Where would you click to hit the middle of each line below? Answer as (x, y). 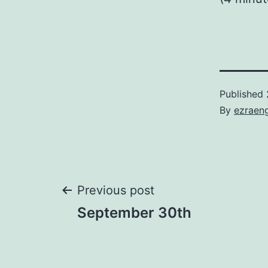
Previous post (116, 190)
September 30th (134, 213)
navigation (129, 235)
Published (243, 94)
